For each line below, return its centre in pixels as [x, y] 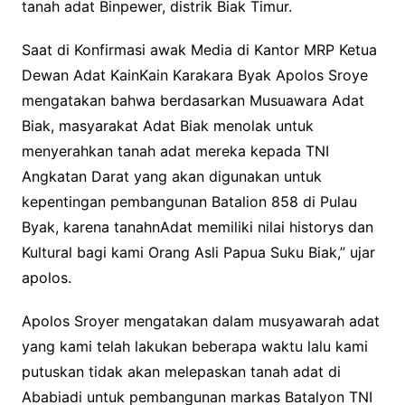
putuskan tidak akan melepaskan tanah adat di [181, 371]
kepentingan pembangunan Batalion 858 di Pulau [189, 201]
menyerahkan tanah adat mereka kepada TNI [175, 151]
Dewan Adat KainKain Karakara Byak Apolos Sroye [194, 75]
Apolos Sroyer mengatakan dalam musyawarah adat [200, 320]
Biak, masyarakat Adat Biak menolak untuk [167, 125]
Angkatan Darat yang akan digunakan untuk [171, 176]
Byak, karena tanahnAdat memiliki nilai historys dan [197, 226]
